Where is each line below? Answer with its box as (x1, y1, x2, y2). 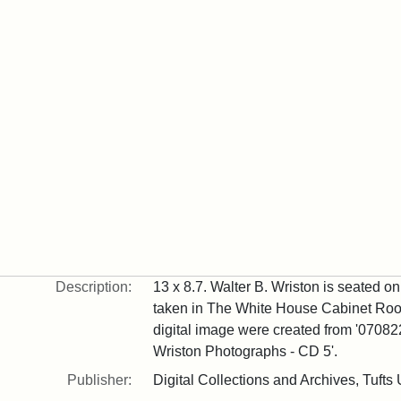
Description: (55, 279, 132, 294)
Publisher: (66, 372, 132, 388)
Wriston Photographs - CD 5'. (152, 344, 337, 359)
